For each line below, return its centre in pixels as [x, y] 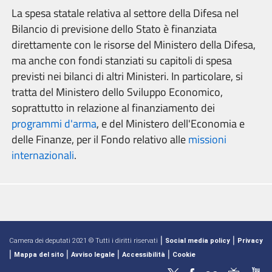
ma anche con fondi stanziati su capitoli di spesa [122, 60]
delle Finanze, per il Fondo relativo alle [100, 139]
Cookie [184, 255]
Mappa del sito [39, 255]
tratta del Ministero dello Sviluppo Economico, [117, 92]
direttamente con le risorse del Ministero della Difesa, [134, 45]
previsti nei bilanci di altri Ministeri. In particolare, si [127, 76]
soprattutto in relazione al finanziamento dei [113, 108]
